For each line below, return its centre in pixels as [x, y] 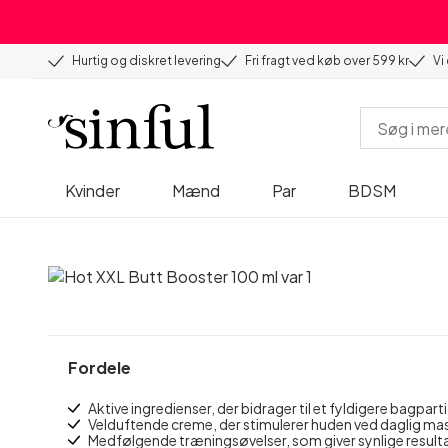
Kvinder [92, 190]
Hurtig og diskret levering [146, 60]
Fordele [99, 368]
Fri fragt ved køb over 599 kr [327, 60]
